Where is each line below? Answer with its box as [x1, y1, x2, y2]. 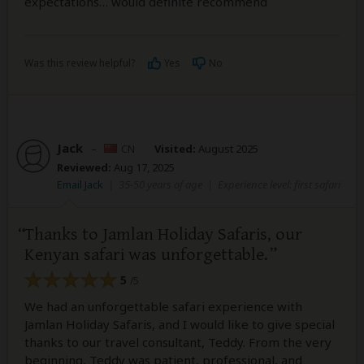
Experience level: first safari [218, 177, 340, 193]
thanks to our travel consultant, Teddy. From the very [24, 333, 331, 350]
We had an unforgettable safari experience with [24, 297, 302, 314]
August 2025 [196, 141, 258, 157]
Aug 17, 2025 [111, 160, 175, 175]
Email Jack [57, 177, 103, 193]
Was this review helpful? [24, 56, 135, 71]
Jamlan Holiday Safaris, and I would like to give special [24, 315, 335, 332]
